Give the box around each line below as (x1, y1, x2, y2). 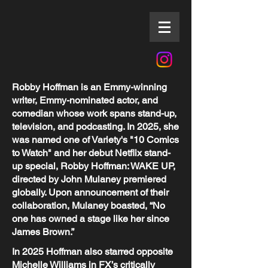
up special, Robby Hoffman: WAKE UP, (12, 160, 175, 172)
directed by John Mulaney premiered (12, 173, 166, 185)
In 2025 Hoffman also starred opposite (12, 246, 173, 257)
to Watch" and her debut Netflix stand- (12, 147, 170, 159)
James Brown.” (12, 226, 74, 237)
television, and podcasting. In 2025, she (12, 121, 179, 132)
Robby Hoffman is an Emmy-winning (12, 81, 167, 93)
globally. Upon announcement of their (12, 187, 169, 198)
